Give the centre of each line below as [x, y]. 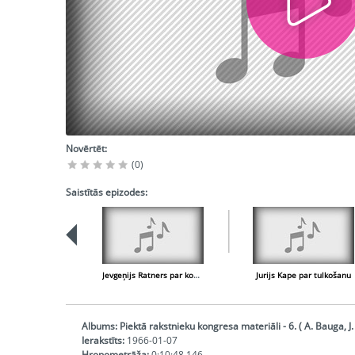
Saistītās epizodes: [107, 192]
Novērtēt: [86, 149]
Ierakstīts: [103, 341]
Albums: [99, 326]
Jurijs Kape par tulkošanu [303, 275]
